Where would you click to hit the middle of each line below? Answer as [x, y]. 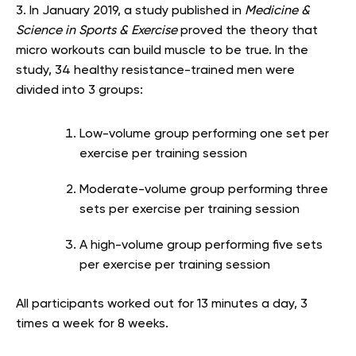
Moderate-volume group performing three [204, 190]
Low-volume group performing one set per [204, 134]
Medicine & [277, 11]
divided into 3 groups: [79, 90]
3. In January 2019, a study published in [130, 11]
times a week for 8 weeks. [92, 324]
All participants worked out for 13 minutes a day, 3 [162, 304]
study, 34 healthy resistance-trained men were [155, 70]
